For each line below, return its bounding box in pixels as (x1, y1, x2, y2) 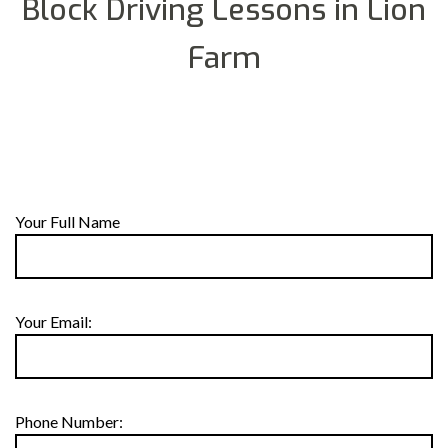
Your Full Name (15, 212, 120, 231)
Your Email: (15, 312, 92, 331)
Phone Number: (15, 412, 123, 431)
